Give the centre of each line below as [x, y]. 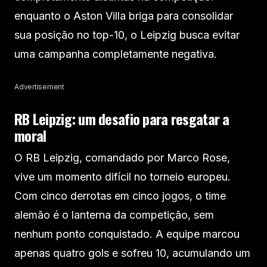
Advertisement [39, 86]
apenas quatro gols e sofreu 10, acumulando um [132, 253]
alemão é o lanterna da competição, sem [114, 215]
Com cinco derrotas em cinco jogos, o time [120, 195]
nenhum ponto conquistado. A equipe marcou [127, 234]
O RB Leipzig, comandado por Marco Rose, [122, 157]
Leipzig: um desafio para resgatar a [131, 118]
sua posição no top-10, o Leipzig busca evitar [127, 35]
